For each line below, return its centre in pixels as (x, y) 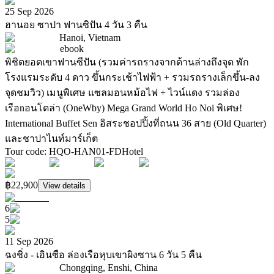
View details (64, 186)
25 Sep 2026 (29, 12)
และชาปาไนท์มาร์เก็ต (51, 139)
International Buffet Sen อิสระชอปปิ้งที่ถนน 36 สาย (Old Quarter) (135, 124)
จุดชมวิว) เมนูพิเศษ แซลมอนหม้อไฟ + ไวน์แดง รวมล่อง (122, 93)
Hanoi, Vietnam (90, 38)
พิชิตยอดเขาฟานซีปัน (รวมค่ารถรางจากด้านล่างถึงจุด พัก (127, 62)
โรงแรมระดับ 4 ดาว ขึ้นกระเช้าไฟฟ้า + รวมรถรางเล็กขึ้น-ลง (132, 78)
